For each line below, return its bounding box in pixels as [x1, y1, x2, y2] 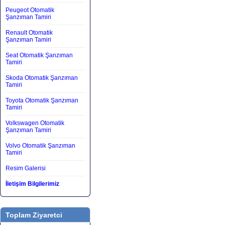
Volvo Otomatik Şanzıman [6, 142, 75, 149]
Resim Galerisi [6, 165, 46, 172]
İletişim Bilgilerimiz [6, 180, 59, 187]
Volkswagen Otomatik [6, 120, 64, 127]
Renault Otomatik [6, 29, 53, 36]
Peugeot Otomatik [6, 7, 54, 14]
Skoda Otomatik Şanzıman [6, 74, 78, 81]
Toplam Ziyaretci [6, 211, 62, 219]
